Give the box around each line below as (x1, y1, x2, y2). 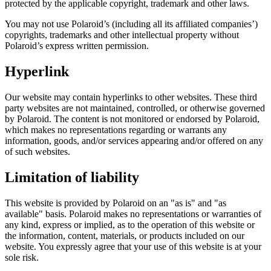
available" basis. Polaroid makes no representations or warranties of (5, 208, 261, 219)
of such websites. (5, 146, 70, 157)
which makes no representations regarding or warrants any (5, 125, 227, 135)
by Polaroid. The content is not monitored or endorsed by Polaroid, (5, 114, 260, 125)
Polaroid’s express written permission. (5, 41, 149, 51)
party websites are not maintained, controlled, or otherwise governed (5, 103, 265, 114)
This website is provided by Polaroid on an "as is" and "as (5, 197, 226, 208)
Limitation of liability (5, 169, 139, 185)
